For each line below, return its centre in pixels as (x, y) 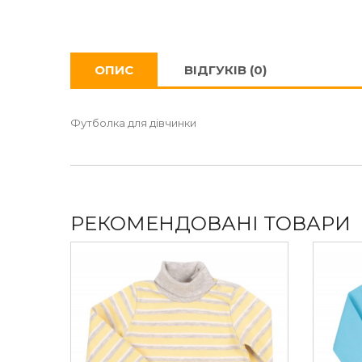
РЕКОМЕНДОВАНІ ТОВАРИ (210, 223)
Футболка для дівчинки (133, 123)
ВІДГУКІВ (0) (225, 70)
